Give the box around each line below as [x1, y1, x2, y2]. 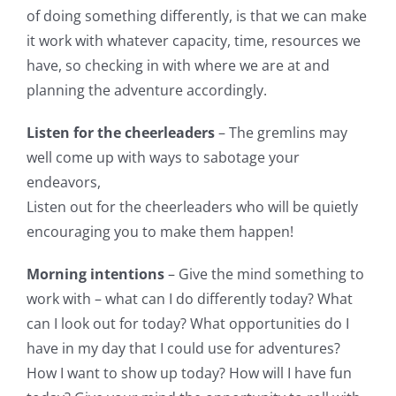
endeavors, [27, 171, 101, 192]
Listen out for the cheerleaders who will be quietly [27, 196, 358, 217]
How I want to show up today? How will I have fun [27, 362, 352, 383]
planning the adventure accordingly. [27, 80, 267, 100]
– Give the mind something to [164, 263, 364, 284]
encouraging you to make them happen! [27, 221, 293, 241]
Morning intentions [27, 263, 164, 284]
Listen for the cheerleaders [27, 122, 215, 142]
